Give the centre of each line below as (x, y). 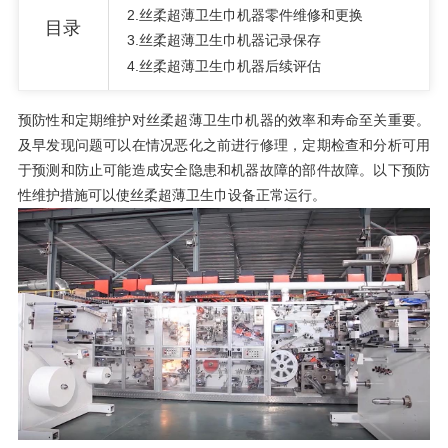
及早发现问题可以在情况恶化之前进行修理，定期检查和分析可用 (224, 145)
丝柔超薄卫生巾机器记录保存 (229, 40)
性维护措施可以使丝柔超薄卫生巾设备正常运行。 (171, 195)
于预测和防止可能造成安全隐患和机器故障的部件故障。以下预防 (224, 170)
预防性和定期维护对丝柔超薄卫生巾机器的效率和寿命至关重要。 (224, 120)
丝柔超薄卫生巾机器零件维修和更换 (250, 14)
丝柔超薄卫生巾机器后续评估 (229, 66)
